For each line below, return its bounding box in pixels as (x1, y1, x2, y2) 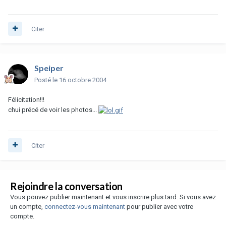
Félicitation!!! (8, 95, 44, 103)
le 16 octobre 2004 (52, 76, 106, 84)
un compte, (10, 202, 44, 210)
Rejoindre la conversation (10, 180, 123, 192)
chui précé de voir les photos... (8, 105, 98, 114)
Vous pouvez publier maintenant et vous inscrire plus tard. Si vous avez (10, 193, 216, 201)
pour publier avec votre (125, 202, 193, 210)
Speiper (34, 63, 64, 73)
